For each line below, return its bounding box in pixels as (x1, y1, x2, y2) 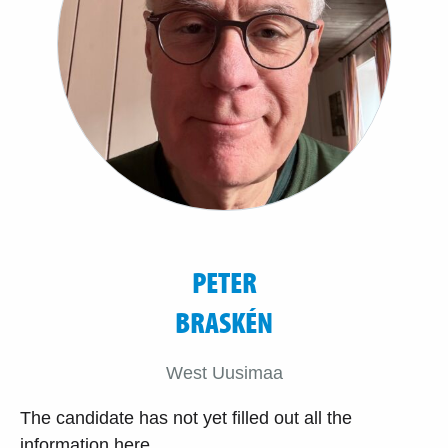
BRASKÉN (175, 302, 273, 341)
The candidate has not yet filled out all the (20, 407, 352, 428)
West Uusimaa (165, 362, 283, 383)
